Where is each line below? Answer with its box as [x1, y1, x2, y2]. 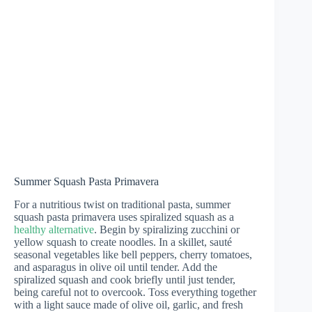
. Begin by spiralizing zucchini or [94, 223, 240, 235]
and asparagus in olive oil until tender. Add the [14, 260, 217, 273]
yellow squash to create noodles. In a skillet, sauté [14, 235, 232, 248]
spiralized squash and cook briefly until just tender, [14, 273, 235, 286]
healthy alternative [14, 223, 94, 235]
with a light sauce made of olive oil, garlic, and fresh [14, 298, 243, 311]
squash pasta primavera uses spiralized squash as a [14, 210, 234, 223]
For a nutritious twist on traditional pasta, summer [14, 198, 231, 210]
